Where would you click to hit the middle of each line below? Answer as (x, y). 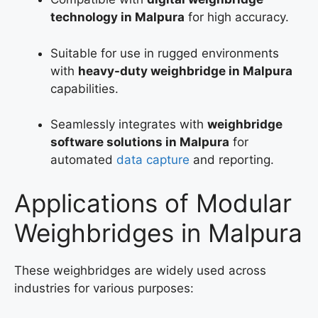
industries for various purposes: (104, 288)
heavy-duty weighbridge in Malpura (185, 71)
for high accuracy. (237, 17)
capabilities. (84, 88)
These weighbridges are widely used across (140, 270)
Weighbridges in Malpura (158, 232)
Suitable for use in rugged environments (165, 53)
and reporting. (232, 160)
